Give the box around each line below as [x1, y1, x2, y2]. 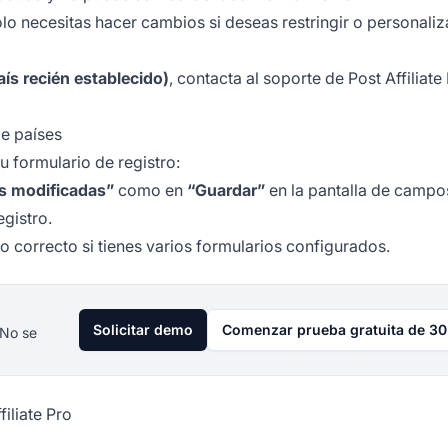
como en [114, 180, 187, 201]
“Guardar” [187, 180, 265, 201]
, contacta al [169, 68, 263, 89]
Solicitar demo [93, 321, 193, 339]
